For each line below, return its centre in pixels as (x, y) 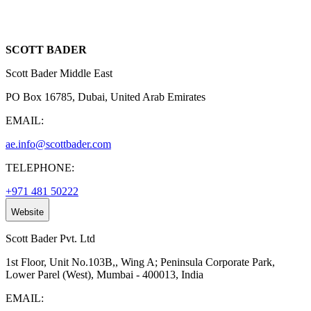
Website (27, 212)
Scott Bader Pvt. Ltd (50, 239)
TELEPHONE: (40, 168)
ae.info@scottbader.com (58, 144)
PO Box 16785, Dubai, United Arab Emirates (106, 97)
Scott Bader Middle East (59, 74)
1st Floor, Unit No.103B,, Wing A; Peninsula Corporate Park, (140, 262)
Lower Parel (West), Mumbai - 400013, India (104, 275)
